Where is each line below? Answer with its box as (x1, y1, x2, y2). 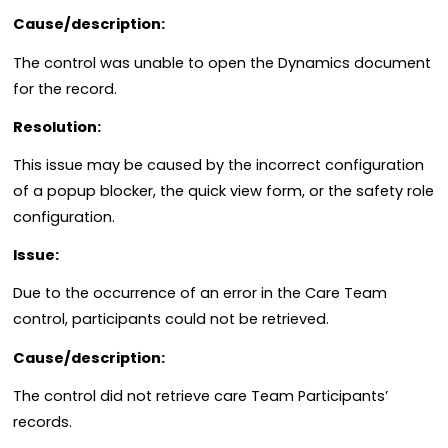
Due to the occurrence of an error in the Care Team (13, 283, 387, 304)
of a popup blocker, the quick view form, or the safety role (13, 181, 434, 201)
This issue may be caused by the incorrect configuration (13, 155, 424, 175)
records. (13, 411, 72, 432)
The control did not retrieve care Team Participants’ (13, 385, 388, 406)
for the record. (13, 78, 117, 99)
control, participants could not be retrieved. (13, 309, 333, 330)
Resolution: (13, 116, 104, 137)
